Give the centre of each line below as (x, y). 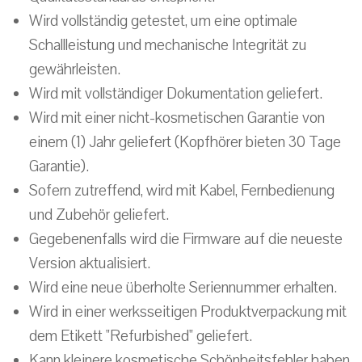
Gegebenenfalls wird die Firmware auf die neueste (186, 239)
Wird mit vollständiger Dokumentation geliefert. (176, 94)
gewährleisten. (75, 69)
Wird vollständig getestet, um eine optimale (163, 21)
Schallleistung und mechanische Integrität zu (168, 45)
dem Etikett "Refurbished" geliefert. (141, 336)
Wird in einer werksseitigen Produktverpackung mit (188, 312)
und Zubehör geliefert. (99, 215)
